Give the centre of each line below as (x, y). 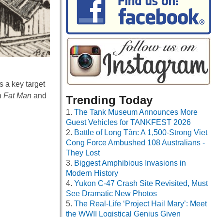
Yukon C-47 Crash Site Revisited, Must (141, 184)
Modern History (92, 173)
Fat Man (17, 95)
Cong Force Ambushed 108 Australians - (135, 143)
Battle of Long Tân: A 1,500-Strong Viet (141, 133)
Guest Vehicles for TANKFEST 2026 (128, 123)
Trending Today (109, 100)
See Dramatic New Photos (111, 194)
